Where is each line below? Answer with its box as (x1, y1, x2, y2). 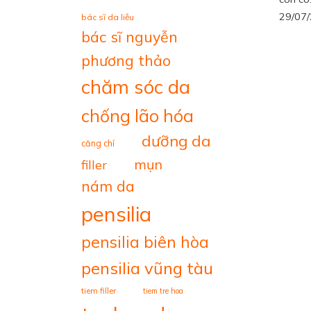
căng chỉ (81, 137, 115, 149)
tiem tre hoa (143, 286, 183, 296)
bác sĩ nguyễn (81, 28, 178, 46)
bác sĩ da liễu (81, 12, 134, 22)
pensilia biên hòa (81, 232, 209, 252)
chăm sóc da (81, 75, 190, 99)
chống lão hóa (81, 105, 194, 126)
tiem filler (81, 285, 116, 296)
